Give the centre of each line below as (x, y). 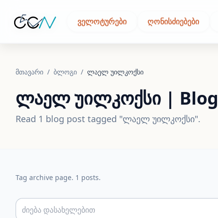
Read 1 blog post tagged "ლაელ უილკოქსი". (108, 119)
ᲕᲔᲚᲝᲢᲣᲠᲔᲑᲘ (102, 21)
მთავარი (30, 72)
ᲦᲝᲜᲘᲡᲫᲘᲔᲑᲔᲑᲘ (173, 21)
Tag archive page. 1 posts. (58, 177)
